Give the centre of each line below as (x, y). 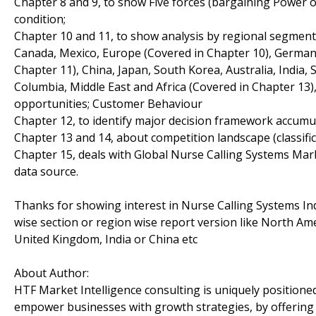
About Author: (51, 273)
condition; (40, 19)
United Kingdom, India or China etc (106, 239)
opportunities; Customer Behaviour (108, 103)
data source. (46, 171)
